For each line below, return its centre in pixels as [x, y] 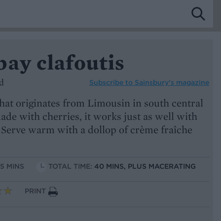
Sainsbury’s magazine [172, 82]
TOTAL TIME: [71, 166]
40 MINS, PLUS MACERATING [145, 166]
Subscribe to [112, 82]
